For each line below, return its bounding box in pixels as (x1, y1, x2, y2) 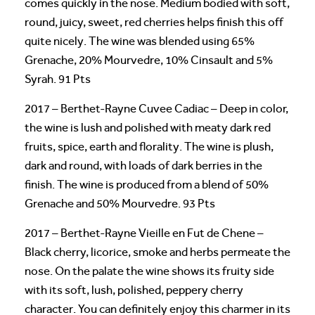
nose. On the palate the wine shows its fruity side (25, 264, 274, 278)
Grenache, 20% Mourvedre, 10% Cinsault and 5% (25, 53, 273, 67)
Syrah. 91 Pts (25, 72, 91, 86)
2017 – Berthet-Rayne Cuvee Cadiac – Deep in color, (25, 101, 288, 115)
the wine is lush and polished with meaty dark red (25, 120, 271, 134)
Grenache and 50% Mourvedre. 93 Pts (25, 196, 215, 210)
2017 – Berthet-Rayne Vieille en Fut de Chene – (25, 226, 264, 240)
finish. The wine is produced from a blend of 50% (25, 177, 269, 191)
